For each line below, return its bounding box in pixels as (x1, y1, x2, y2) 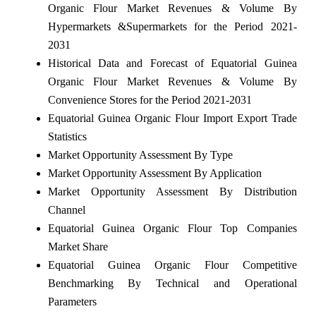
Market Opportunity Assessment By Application (47, 166, 262, 179)
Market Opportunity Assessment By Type (47, 148, 233, 161)
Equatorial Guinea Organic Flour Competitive (47, 258, 297, 271)
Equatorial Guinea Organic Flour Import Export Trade (47, 111, 297, 124)
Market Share (47, 240, 108, 253)
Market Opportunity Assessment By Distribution (47, 185, 297, 197)
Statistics (47, 130, 87, 142)
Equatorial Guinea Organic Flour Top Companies (47, 221, 297, 234)
